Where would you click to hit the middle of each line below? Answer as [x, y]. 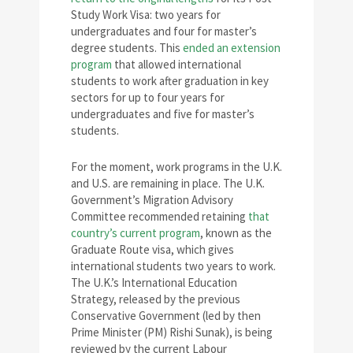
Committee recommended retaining [160, 217]
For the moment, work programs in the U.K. [176, 167]
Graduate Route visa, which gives [152, 250]
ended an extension [232, 48]
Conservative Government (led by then [166, 316]
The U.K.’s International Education [154, 283]
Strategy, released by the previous [156, 299]
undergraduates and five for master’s [163, 114]
